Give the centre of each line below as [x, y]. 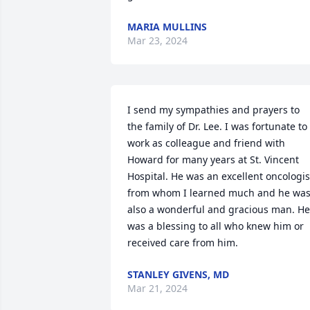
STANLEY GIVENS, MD [178, 274]
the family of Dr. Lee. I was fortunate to [217, 126]
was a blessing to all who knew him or [216, 226]
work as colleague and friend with [206, 143]
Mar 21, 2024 [157, 288]
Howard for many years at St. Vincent [213, 159]
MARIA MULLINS [167, 27]
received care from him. [183, 243]
